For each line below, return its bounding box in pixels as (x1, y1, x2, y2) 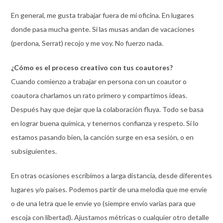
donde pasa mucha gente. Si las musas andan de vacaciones (10, 24, 195, 33)
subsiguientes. (10, 146, 57, 155)
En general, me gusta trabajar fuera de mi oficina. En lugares (10, 10, 194, 19)
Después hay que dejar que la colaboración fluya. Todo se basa (10, 105, 204, 113)
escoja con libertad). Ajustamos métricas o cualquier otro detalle (10, 213, 209, 222)
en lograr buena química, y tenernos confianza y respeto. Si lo (10, 118, 199, 127)
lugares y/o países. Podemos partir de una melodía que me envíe (10, 185, 207, 194)
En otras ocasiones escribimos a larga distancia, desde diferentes (10, 171, 212, 180)
